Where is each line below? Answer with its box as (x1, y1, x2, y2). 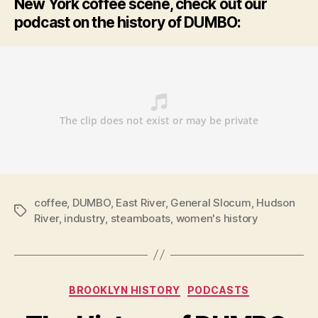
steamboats (110, 211, 171, 225)
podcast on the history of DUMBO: (14, 13, 241, 31)
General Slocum (170, 195, 251, 209)
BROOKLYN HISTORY (69, 283, 180, 296)
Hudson (256, 195, 295, 209)
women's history (175, 211, 258, 225)
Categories (158, 279, 221, 295)
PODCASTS (187, 283, 249, 296)
